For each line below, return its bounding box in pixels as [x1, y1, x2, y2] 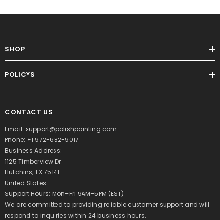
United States [5, 179, 47, 188]
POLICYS [5, 70, 35, 80]
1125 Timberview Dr [5, 157, 61, 166]
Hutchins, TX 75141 [5, 168, 60, 177]
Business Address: [5, 146, 62, 155]
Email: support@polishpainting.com [5, 125, 117, 134]
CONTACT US [5, 108, 53, 117]
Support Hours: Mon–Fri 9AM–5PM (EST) [5, 190, 124, 198]
